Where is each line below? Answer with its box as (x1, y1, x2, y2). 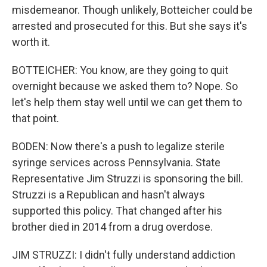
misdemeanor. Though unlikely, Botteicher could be (12, 4, 253, 16)
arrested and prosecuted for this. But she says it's (12, 20, 247, 32)
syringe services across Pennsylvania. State (12, 156, 221, 169)
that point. (12, 112, 59, 125)
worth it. (12, 36, 50, 48)
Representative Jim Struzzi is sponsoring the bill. (12, 172, 243, 185)
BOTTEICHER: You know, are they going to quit (12, 64, 228, 76)
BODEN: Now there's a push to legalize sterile (12, 140, 225, 153)
